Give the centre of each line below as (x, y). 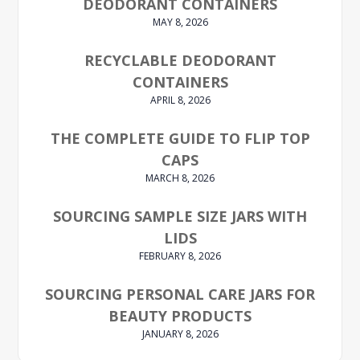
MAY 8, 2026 (180, 22)
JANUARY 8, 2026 (180, 333)
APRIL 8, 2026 (180, 100)
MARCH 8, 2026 (180, 178)
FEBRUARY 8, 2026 (180, 256)
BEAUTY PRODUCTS (180, 315)
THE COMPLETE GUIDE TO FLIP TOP (180, 138)
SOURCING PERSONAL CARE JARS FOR (180, 294)
